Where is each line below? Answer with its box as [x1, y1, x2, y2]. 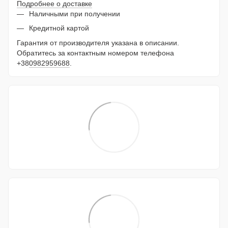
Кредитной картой [29, 24, 89, 33]
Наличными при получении [29, 10, 120, 18]
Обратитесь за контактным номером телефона [17, 48, 174, 57]
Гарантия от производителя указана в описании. [17, 38, 179, 47]
